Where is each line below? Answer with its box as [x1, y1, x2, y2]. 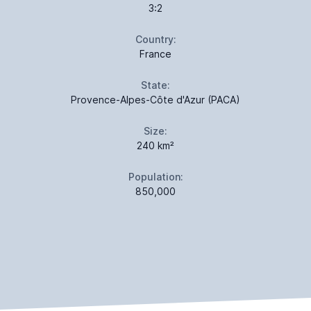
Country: [135, 33, 176, 45]
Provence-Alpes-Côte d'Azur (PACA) [71, 94, 240, 106]
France [140, 48, 171, 60]
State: [141, 79, 170, 91]
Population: [128, 171, 183, 183]
